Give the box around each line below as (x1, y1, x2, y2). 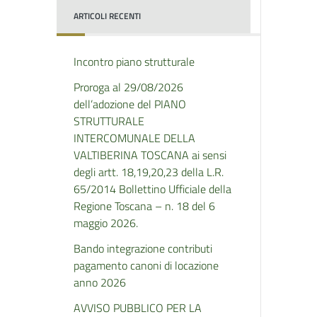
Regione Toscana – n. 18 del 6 (74, 197, 215, 214)
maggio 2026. (74, 214, 138, 231)
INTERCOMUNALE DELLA (74, 129, 195, 146)
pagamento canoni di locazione (74, 257, 219, 274)
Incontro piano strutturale (74, 53, 195, 70)
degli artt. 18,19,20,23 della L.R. (74, 163, 224, 180)
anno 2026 (74, 274, 126, 291)
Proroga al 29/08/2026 (74, 79, 183, 96)
